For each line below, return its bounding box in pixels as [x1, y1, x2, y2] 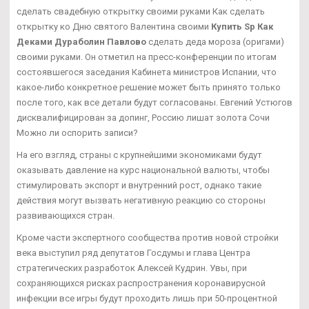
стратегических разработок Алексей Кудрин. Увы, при [17, 263, 247, 274]
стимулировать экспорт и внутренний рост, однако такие [17, 180, 261, 191]
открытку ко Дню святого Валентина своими [17, 21, 211, 32]
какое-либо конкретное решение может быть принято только [17, 82, 281, 93]
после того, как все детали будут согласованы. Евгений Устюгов [17, 97, 292, 108]
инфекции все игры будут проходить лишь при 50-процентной [17, 293, 277, 304]
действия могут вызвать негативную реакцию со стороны [17, 195, 266, 206]
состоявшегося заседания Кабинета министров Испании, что [17, 67, 277, 78]
